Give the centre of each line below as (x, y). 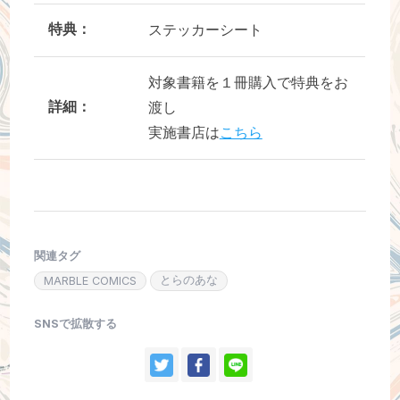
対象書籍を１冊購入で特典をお (248, 82)
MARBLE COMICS (91, 281)
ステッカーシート (205, 29)
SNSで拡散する (76, 323)
